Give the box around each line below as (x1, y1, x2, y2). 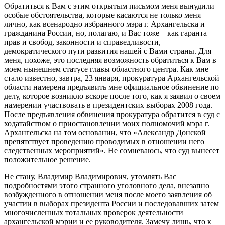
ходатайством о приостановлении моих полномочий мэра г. (4, 119, 209, 128)
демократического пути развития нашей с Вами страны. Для (4, 47, 211, 55)
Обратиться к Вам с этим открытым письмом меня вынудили (4, 2, 214, 10)
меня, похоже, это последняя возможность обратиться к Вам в (4, 56, 216, 64)
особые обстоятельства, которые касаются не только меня (4, 11, 201, 19)
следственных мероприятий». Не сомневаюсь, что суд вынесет (4, 146, 219, 155)
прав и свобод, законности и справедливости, (4, 38, 161, 46)
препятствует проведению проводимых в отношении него (4, 137, 204, 146)
